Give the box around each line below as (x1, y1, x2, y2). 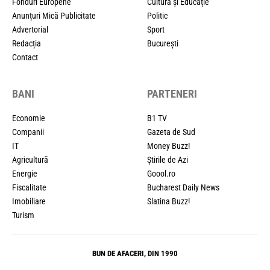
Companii (12, 127, 44, 137)
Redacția (12, 38, 41, 48)
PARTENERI (147, 87, 197, 100)
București (147, 38, 178, 48)
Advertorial (12, 24, 48, 34)
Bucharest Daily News (147, 182, 219, 192)
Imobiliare (12, 196, 46, 206)
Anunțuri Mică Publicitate (12, 10, 96, 20)
